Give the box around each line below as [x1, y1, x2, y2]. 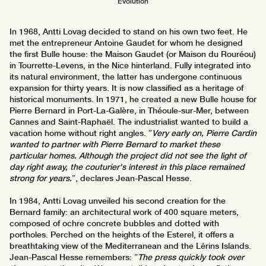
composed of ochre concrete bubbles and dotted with [9, 218, 219, 229]
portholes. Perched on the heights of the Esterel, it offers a [9, 230, 234, 240]
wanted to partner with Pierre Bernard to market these [9, 140, 220, 150]
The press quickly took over [138, 252, 244, 262]
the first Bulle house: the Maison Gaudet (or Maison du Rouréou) [9, 49, 256, 59]
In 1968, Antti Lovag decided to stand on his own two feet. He [9, 27, 248, 37]
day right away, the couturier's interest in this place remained [9, 162, 245, 172]
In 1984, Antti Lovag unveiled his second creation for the [9, 196, 226, 206]
